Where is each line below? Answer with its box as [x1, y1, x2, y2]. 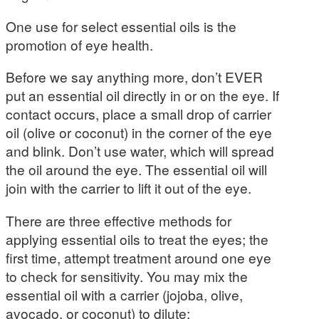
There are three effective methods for [6, 210, 231, 230]
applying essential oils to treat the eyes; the [6, 229, 268, 249]
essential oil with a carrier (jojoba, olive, [6, 284, 243, 304]
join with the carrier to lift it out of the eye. [6, 178, 251, 198]
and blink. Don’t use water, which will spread [6, 141, 274, 161]
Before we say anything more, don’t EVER [6, 67, 263, 87]
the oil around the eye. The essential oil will [6, 159, 267, 179]
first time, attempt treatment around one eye [6, 247, 271, 267]
